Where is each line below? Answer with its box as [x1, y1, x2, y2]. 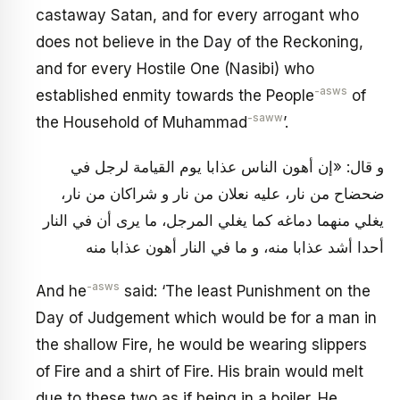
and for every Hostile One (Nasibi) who [36, 60, 314, 79]
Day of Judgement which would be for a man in [36, 309, 377, 328]
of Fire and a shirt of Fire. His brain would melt [36, 362, 363, 381]
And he [36, 282, 87, 301]
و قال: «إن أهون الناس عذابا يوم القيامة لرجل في [71, 157, 384, 176]
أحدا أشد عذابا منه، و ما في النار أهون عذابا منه [86, 237, 384, 256]
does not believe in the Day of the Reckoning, [36, 33, 363, 52]
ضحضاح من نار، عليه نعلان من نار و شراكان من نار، [61, 184, 384, 203]
